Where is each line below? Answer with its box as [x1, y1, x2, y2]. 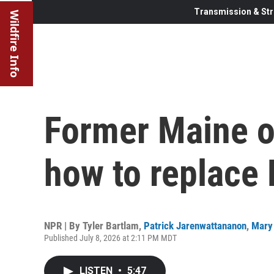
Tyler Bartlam [83, 219, 139, 232]
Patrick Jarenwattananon [144, 219, 246, 232]
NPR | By [44, 219, 83, 232]
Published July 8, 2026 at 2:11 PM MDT [44, 232, 177, 243]
